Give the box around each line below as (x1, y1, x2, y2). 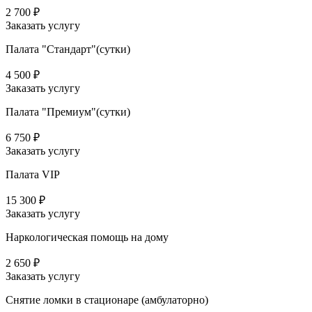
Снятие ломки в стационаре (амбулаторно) (6, 294, 208, 306)
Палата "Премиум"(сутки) (6, 106, 130, 118)
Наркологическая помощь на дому (6, 231, 169, 244)
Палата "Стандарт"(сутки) (6, 43, 130, 56)
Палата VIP (6, 169, 60, 181)
